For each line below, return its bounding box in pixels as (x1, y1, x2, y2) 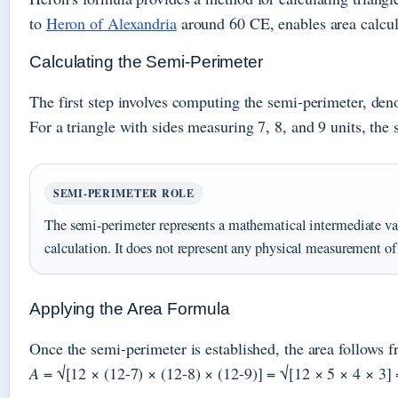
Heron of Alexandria (45, 12, 177, 34)
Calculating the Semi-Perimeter (29, 52, 263, 71)
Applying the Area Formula (29, 298, 230, 318)
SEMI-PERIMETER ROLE (53, 185, 195, 201)
